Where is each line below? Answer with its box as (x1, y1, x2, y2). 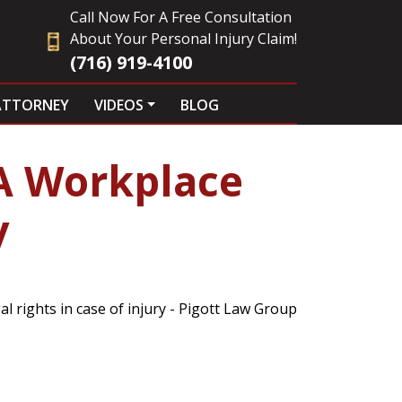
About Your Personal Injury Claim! (70, 29, 297, 48)
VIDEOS (93, 95, 144, 115)
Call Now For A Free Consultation (70, 7, 292, 27)
